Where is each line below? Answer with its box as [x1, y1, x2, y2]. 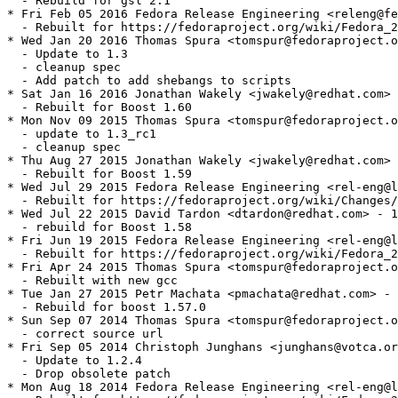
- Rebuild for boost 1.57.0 [7, 300, 206, 314]
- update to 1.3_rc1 [7, 127, 156, 141]
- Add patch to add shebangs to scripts [7, 74, 291, 88]
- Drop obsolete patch [7, 367, 171, 381]
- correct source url [7, 327, 163, 341]
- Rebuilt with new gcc [7, 274, 178, 288]
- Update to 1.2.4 [7, 354, 142, 368]
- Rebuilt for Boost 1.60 [7, 100, 192, 115]
